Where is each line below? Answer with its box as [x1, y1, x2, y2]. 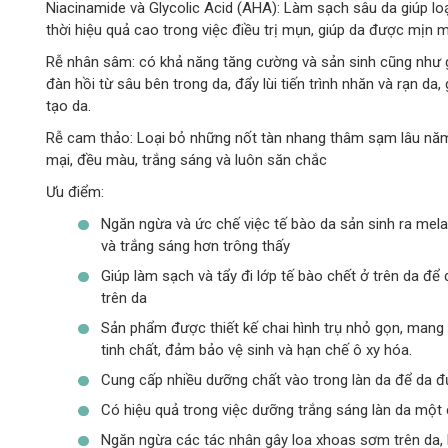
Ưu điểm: [45, 182, 104, 201]
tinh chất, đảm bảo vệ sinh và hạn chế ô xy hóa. [100, 340, 412, 359]
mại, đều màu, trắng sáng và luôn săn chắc [45, 150, 327, 169]
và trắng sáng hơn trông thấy [100, 236, 290, 255]
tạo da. [45, 96, 91, 115]
